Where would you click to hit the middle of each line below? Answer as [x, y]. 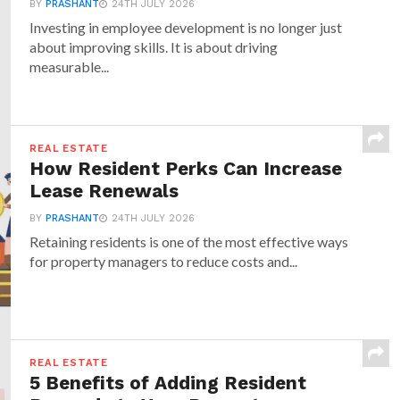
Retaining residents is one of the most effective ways [189, 242]
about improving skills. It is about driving [154, 47]
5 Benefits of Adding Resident [168, 383]
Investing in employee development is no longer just [186, 27]
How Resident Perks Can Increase [186, 169]
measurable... [70, 67]
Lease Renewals [104, 191]
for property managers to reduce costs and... [164, 261]
